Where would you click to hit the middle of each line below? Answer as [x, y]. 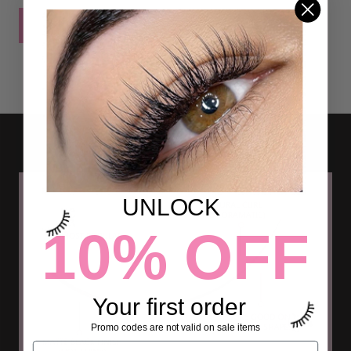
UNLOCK [171, 207]
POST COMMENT [94, 25]
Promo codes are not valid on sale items [175, 327]
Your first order [172, 307]
